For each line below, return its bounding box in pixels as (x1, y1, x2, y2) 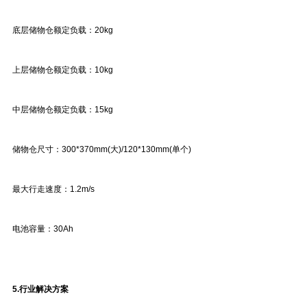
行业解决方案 (19, 284, 69, 294)
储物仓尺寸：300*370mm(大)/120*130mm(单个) (12, 145, 191, 154)
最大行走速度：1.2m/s (12, 184, 95, 194)
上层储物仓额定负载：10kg (12, 65, 113, 75)
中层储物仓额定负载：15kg (12, 105, 113, 114)
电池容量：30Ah (12, 224, 73, 234)
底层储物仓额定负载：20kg (12, 25, 113, 35)
